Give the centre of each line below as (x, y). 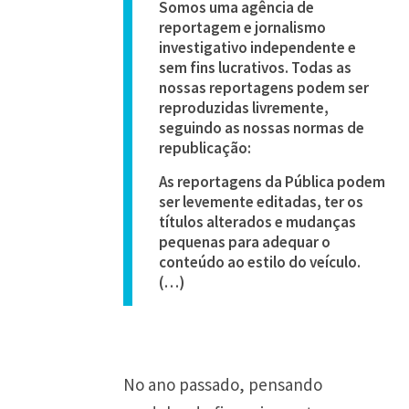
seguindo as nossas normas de (262, 128)
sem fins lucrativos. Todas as (256, 68)
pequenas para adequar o (245, 242)
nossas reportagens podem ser (264, 88)
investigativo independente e (258, 47)
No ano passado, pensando (223, 384)
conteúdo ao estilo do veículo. (260, 262)
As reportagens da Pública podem (273, 182)
